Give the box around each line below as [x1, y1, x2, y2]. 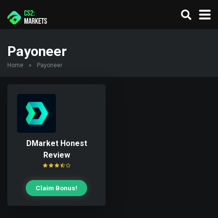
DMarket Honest [26, 139, 87, 148]
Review [43, 150, 70, 160]
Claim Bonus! [36, 184, 77, 192]
